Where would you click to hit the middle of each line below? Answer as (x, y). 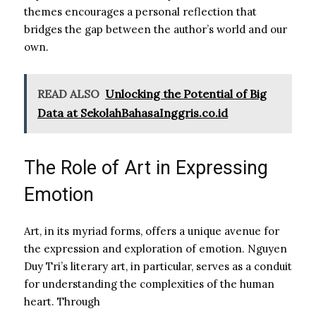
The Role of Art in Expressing (146, 168)
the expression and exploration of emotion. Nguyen (156, 248)
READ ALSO (68, 93)
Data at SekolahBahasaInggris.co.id (133, 113)
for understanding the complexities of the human (149, 284)
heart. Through (62, 301)
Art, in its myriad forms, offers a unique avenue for (152, 231)
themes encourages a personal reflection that (140, 11)
